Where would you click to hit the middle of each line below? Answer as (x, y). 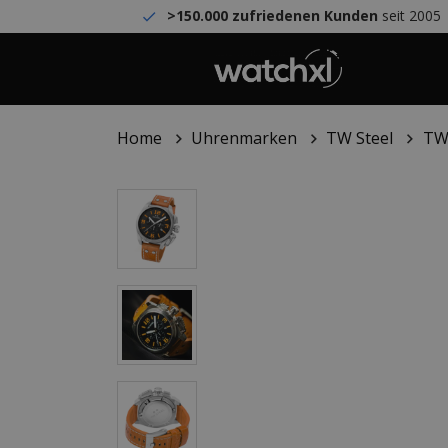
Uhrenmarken (244, 138)
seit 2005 (410, 15)
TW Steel (360, 138)
